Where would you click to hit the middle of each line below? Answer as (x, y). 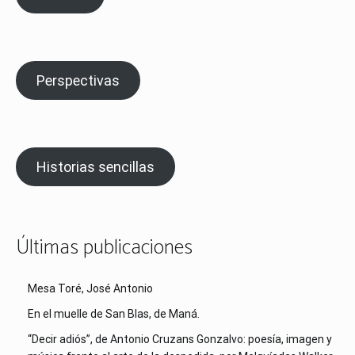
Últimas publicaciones (104, 248)
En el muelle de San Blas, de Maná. (114, 313)
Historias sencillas (95, 167)
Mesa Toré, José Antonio (90, 288)
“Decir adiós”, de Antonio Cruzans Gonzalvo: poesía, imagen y (180, 339)
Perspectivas (78, 81)
